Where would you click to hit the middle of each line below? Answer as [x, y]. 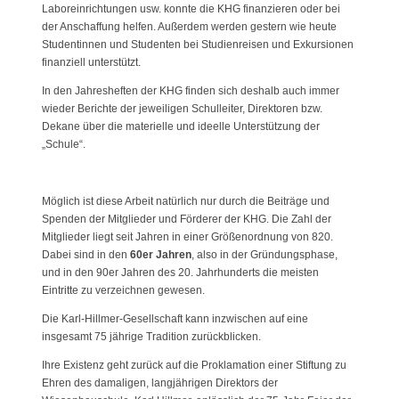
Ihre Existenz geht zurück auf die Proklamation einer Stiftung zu [194, 365]
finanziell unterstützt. [91, 62]
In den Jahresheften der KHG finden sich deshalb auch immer [190, 90]
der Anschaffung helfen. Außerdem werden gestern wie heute [189, 26]
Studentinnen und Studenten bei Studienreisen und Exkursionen [197, 44]
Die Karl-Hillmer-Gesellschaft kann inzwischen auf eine [175, 318]
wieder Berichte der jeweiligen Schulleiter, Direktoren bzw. [182, 108]
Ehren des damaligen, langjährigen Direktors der [159, 383]
